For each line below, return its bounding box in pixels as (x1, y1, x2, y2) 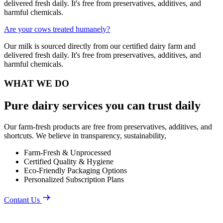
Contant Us (4, 195, 40, 204)
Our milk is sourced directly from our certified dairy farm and (4, 41, 196, 50)
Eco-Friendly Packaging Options (24, 166, 127, 175)
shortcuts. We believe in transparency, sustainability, (4, 131, 166, 140)
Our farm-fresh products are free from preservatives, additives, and (4, 122, 212, 131)
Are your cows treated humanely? (4, 24, 110, 33)
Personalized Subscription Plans (24, 175, 124, 184)
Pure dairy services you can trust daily (4, 99, 201, 112)
